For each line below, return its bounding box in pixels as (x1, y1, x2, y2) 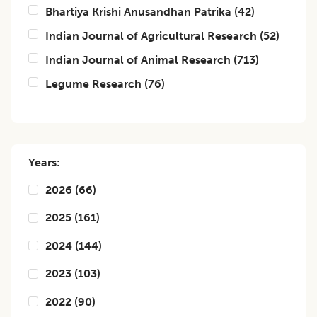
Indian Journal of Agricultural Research (45, 29, 257, 42)
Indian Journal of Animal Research (45, 53, 231, 67)
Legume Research (45, 77, 142, 91)
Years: (28, 156, 60, 169)
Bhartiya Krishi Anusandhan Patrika (45, 5, 231, 18)
